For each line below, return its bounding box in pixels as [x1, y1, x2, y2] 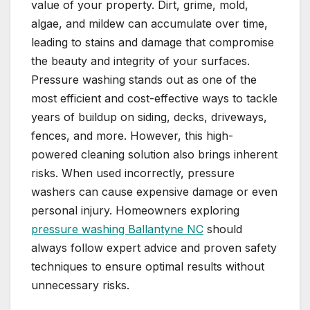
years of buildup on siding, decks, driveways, [31, 110, 267, 125]
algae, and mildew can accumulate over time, [31, 17, 268, 31]
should [203, 222, 242, 237]
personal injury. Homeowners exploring [31, 203, 239, 218]
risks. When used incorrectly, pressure [31, 166, 235, 181]
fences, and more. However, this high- [31, 129, 233, 143]
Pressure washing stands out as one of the [31, 73, 257, 87]
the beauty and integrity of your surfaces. [31, 54, 250, 69]
